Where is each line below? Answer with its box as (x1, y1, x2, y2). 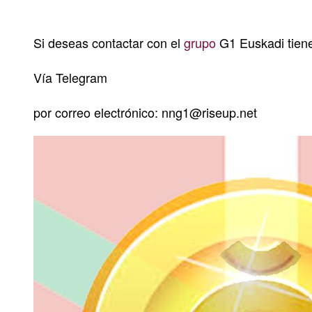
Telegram (56, 68, 107, 87)
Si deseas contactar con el (33, 33, 184, 52)
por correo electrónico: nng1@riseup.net (33, 103, 257, 122)
